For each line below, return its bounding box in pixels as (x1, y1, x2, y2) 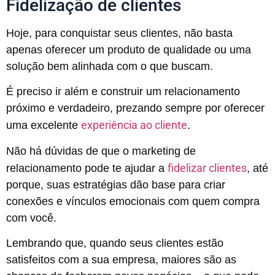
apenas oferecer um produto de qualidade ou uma (6, 43, 251, 56)
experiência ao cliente (81, 118, 187, 132)
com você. (6, 211, 60, 224)
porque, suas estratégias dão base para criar (6, 178, 225, 191)
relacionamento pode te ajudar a (6, 161, 168, 174)
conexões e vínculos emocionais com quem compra (6, 195, 260, 207)
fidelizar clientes (168, 161, 247, 174)
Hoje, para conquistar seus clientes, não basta (6, 26, 233, 39)
